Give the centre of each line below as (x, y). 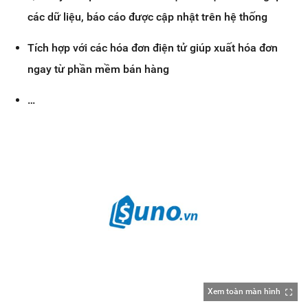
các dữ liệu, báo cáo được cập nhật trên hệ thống (147, 16)
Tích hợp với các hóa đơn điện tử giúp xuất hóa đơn (153, 47)
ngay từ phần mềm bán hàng (98, 69)
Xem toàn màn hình (244, 292)
